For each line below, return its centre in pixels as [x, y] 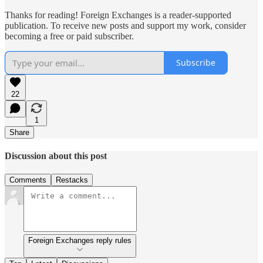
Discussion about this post [56, 156]
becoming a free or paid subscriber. [69, 36]
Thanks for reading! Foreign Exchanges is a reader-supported [118, 15]
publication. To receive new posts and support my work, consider [125, 25]
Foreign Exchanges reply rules [80, 241]
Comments [28, 180]
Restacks [72, 180]
